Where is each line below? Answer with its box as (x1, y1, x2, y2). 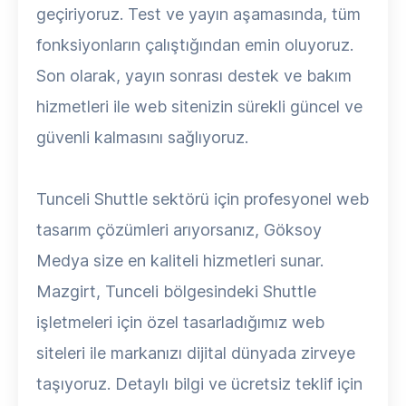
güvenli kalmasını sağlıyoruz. (36, 128, 248, 147)
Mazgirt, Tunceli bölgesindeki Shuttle (36, 282, 316, 301)
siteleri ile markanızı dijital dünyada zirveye (36, 343, 355, 362)
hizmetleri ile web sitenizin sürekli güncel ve (36, 97, 362, 116)
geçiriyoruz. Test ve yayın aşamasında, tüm (36, 5, 361, 24)
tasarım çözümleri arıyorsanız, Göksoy (36, 220, 322, 239)
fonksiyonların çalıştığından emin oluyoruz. (36, 35, 353, 54)
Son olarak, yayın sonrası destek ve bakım (36, 66, 352, 85)
